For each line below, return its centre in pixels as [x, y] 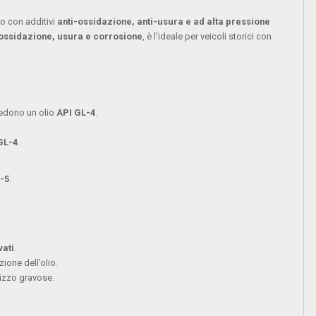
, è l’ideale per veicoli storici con [207, 37]
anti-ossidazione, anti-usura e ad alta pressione [164, 22]
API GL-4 [76, 113]
